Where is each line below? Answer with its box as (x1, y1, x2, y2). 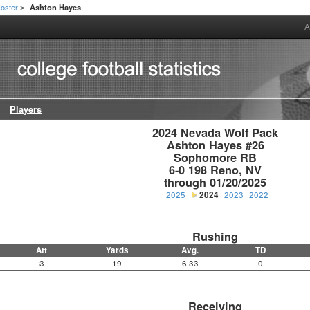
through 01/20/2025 (164, 174, 267, 191)
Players (10, 103, 42, 116)
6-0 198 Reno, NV (169, 162, 262, 179)
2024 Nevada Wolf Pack (152, 125, 279, 141)
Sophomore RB (174, 149, 257, 166)
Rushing (192, 228, 239, 245)
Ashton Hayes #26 (166, 137, 264, 154)
